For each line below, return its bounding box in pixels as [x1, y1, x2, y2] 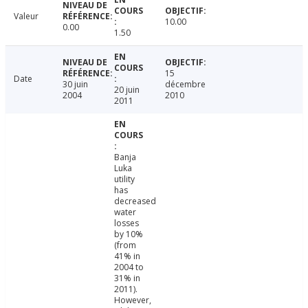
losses [113, 217, 139, 230]
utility [113, 173, 135, 186]
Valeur [14, 10, 38, 23]
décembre [165, 78, 206, 91]
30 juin [62, 78, 88, 91]
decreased [113, 195, 156, 208]
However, [113, 294, 151, 307]
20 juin [113, 84, 140, 96]
